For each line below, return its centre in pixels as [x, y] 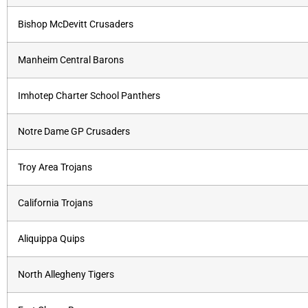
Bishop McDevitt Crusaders [76, 25]
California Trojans [55, 203]
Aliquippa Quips [51, 239]
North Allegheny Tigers [66, 275]
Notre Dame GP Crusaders [74, 132]
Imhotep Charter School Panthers [89, 96]
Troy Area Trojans [55, 168]
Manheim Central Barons [71, 60]
